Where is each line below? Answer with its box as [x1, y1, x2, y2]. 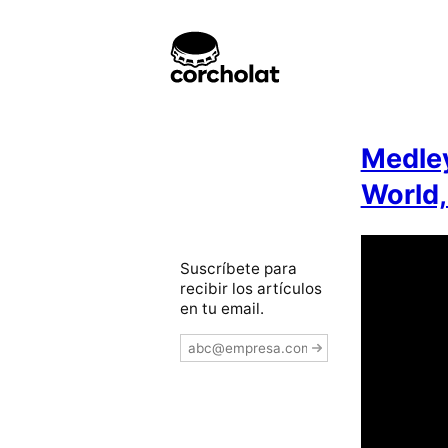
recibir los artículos [180, 278, 322, 298]
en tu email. [180, 298, 264, 318]
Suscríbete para [180, 258, 297, 278]
